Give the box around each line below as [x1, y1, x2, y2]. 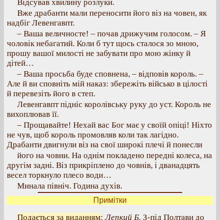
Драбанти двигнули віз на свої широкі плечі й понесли [7, 140, 202, 149]
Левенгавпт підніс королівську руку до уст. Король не [17, 100, 211, 109]
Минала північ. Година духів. [17, 181, 122, 191]
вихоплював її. [7, 110, 59, 119]
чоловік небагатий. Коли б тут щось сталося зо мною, [7, 39, 198, 48]
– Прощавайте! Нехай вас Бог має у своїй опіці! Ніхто [17, 120, 212, 130]
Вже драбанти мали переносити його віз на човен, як [17, 8, 207, 18]
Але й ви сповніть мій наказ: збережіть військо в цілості [7, 79, 208, 88]
